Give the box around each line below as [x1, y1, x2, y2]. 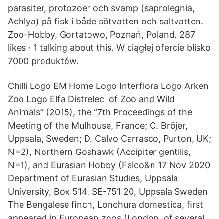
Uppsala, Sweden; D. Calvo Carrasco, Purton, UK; [8, 133, 211, 144]
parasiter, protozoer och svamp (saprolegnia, [8, 3, 195, 13]
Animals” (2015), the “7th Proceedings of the [8, 107, 192, 117]
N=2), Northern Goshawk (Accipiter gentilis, [8, 147, 191, 157]
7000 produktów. [8, 56, 79, 66]
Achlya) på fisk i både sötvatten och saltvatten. [8, 16, 203, 26]
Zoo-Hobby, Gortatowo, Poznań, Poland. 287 [8, 29, 195, 40]
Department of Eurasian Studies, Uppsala [8, 173, 178, 183]
